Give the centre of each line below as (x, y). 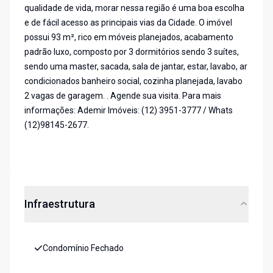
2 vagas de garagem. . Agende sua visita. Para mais (123, 96)
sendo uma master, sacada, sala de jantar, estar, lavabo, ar (136, 67)
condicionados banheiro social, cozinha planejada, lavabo (133, 81)
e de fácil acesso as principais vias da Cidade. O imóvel (128, 23)
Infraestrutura (60, 204)
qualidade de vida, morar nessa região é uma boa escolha (134, 8)
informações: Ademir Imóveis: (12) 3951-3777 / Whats (129, 111)
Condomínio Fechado (83, 248)
